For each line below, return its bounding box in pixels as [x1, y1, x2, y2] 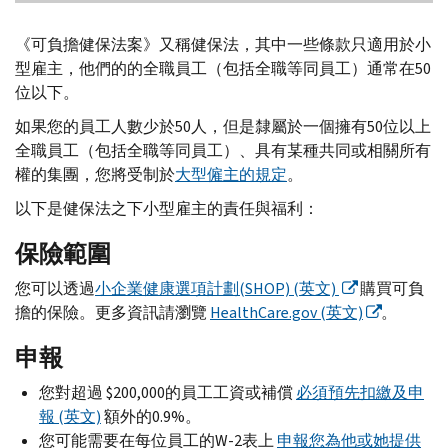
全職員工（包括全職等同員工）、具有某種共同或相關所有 [15, 139, 431, 161]
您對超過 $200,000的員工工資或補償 [39, 381, 296, 403]
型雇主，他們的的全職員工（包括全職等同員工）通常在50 [15, 57, 431, 79]
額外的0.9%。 [101, 405, 201, 427]
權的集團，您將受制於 [15, 163, 175, 185]
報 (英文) [39, 405, 101, 427]
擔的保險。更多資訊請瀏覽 [15, 301, 210, 323]
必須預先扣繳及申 [296, 381, 424, 403]
